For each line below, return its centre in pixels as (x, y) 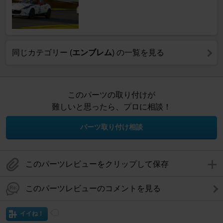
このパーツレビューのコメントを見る (93, 189)
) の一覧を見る (138, 53)
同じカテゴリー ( (42, 53)
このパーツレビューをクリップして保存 (97, 164)
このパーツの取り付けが (111, 95)
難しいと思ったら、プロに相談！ (111, 107)
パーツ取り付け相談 (111, 127)
